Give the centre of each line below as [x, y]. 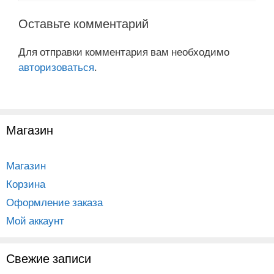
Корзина [26, 183]
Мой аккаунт [35, 220]
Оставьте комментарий [83, 24]
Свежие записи [49, 258]
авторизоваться [56, 67]
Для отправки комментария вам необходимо [124, 52]
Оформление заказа [54, 202]
